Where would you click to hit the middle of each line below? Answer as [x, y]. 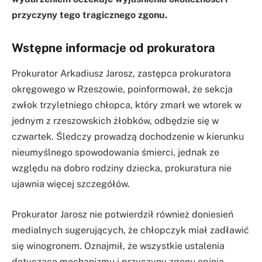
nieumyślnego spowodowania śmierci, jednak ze [116, 153]
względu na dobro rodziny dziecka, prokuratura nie [122, 168]
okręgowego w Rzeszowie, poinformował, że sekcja [122, 89]
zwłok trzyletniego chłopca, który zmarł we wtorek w [127, 105]
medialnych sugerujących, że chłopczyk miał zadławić [130, 230]
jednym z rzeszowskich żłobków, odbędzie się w [115, 121]
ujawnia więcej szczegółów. [71, 184]
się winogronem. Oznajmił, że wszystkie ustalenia [118, 246]
